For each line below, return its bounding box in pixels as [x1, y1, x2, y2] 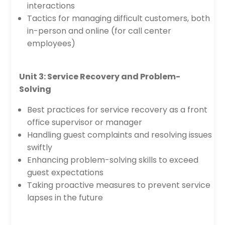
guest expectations [27, 167, 104, 178]
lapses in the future [27, 192, 103, 203]
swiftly [27, 142, 53, 153]
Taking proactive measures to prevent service [27, 179, 211, 191]
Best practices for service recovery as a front [27, 104, 208, 116]
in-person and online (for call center [27, 25, 172, 37]
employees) [27, 38, 76, 49]
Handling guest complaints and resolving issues [27, 129, 212, 141]
